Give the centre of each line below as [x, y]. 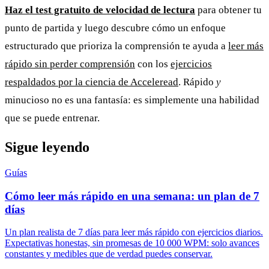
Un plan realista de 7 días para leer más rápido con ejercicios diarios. [134, 232]
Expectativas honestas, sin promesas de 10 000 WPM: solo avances [132, 243]
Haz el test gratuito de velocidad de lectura [100, 10]
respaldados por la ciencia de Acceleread [92, 82]
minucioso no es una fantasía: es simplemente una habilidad [132, 100]
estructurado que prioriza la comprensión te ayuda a [116, 46]
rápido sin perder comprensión [70, 64]
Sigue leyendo [47, 147]
